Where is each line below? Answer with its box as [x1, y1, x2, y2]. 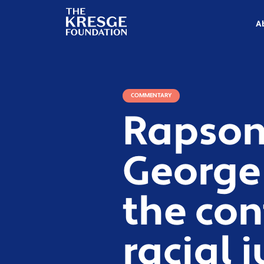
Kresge [66, 12, 96, 24]
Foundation [66, 24, 118, 35]
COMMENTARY [130, 92, 171, 99]
